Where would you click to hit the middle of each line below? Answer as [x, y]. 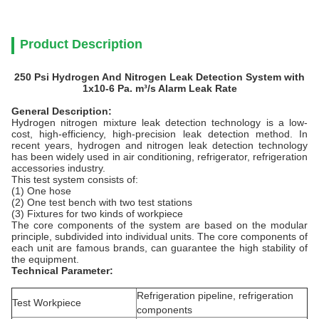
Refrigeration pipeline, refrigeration [215, 296]
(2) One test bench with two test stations [102, 202]
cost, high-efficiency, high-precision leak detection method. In [159, 134]
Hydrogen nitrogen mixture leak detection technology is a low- [159, 122]
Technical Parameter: [62, 271]
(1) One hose [41, 191]
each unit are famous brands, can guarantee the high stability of [159, 248]
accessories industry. [58, 168]
